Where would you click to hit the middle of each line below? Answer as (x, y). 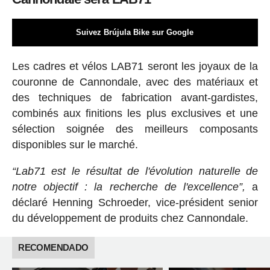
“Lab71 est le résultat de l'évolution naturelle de (135, 171)
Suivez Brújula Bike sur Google (135, 32)
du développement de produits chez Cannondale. (130, 218)
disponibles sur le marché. (75, 145)
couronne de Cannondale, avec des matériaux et (135, 82)
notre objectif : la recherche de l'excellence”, (129, 187)
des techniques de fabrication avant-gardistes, (135, 98)
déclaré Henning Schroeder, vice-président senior (135, 202)
